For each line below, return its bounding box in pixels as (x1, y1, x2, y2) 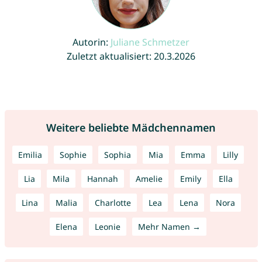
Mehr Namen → (138, 221, 201, 233)
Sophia (104, 149, 131, 161)
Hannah (87, 173, 118, 185)
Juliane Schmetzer (111, 36, 189, 49)
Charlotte (94, 197, 131, 209)
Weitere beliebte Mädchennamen (46, 120, 216, 135)
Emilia (18, 149, 42, 161)
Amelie (135, 173, 163, 185)
